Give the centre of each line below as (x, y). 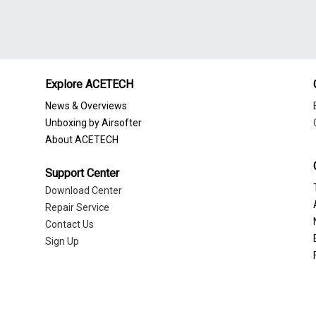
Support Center (82, 174)
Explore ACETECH (89, 85)
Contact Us (69, 225)
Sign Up (62, 242)
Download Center (84, 191)
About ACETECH (82, 140)
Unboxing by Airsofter (93, 123)
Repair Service (77, 208)
